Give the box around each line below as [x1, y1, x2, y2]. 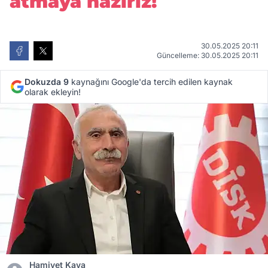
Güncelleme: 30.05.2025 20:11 [157, 51, 258, 60]
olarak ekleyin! [25, 87, 81, 97]
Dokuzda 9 [25, 77, 69, 87]
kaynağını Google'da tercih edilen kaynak [69, 77, 233, 87]
